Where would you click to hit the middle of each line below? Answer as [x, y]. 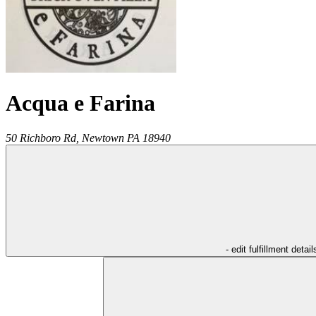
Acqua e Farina [80, 103]
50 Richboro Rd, [42, 138]
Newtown [103, 138]
